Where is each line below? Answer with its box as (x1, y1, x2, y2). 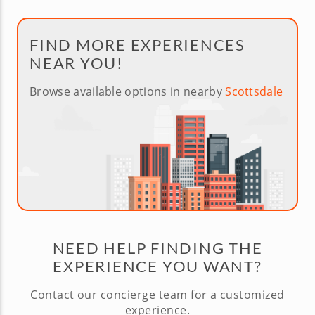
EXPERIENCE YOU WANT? (53, 256, 262, 276)
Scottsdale (225, 83, 283, 99)
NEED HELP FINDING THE (52, 238, 263, 257)
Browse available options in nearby (30, 83, 226, 99)
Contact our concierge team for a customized (30, 286, 285, 302)
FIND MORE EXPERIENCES (30, 34, 245, 54)
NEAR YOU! (30, 53, 124, 72)
